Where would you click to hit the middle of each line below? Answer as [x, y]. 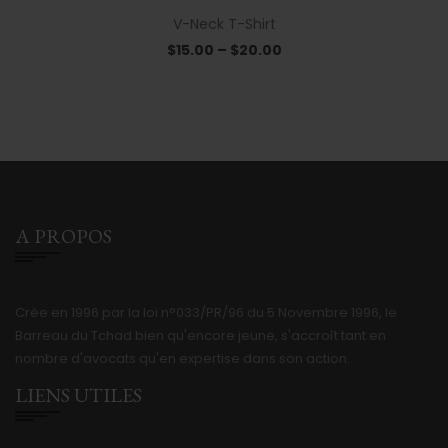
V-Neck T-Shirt [224, 24]
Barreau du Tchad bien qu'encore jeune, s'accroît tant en [200, 335]
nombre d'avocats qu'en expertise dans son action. [182, 358]
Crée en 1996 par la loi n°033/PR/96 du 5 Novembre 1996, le [206, 312]
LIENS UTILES [78, 395]
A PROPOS [63, 236]
